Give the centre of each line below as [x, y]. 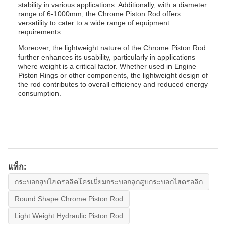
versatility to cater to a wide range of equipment [94, 23]
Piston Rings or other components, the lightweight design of [113, 75]
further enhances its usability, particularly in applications [107, 57]
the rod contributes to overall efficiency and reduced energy [113, 84]
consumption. [40, 93]
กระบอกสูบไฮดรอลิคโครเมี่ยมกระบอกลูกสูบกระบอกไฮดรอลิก [109, 182]
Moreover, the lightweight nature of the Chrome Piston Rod [112, 48]
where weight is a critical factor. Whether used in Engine [107, 66]
